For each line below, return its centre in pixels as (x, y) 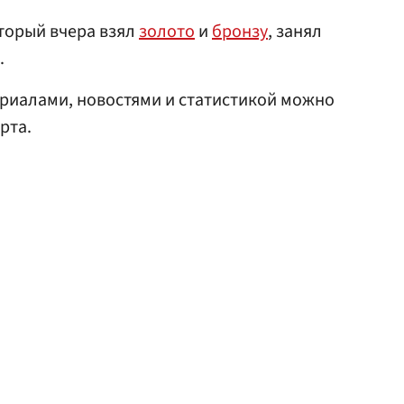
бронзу (240, 32)
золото (167, 32)
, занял (295, 32)
